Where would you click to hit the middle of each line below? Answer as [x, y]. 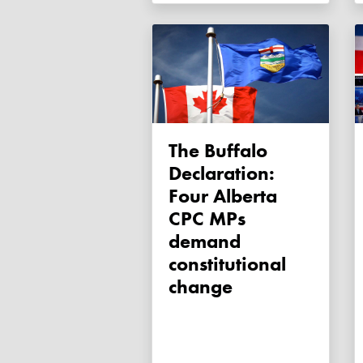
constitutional [227, 264]
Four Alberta [223, 196]
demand [205, 241]
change [201, 287]
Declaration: [222, 173]
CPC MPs [207, 219]
